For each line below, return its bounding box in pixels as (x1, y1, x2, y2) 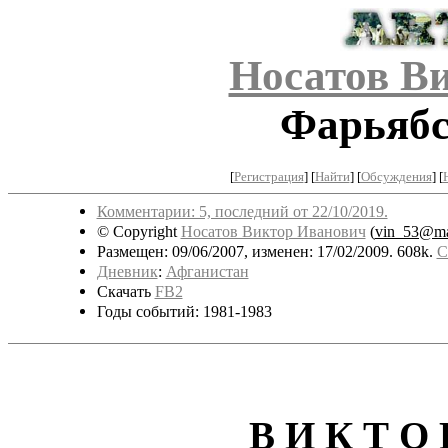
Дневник (96, 261, 158, 281)
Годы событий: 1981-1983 (96, 301, 272, 321)
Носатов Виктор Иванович (180, 221, 366, 241)
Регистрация (233, 168, 304, 184)
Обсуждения (360, 168, 432, 184)
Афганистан (165, 261, 249, 281)
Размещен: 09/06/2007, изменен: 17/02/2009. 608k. (96, 241, 437, 261)
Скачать (96, 281, 155, 301)
